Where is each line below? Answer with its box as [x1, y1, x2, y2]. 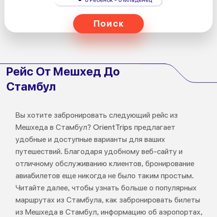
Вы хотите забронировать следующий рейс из [15, 110, 178, 120]
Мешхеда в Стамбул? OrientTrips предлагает [15, 123, 175, 132]
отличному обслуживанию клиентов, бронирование [15, 159, 194, 168]
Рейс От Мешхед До [6, 64, 120, 78]
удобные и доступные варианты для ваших [15, 135, 165, 144]
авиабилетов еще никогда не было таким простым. [15, 171, 194, 180]
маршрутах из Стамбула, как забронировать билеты [15, 195, 200, 204]
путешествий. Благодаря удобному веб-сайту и [15, 147, 183, 156]
